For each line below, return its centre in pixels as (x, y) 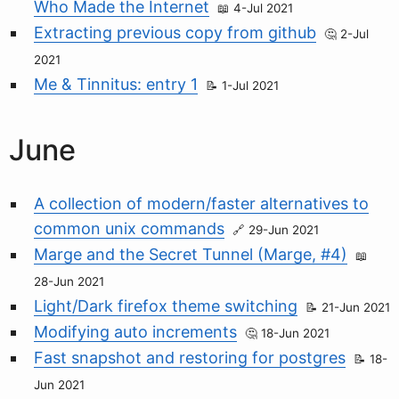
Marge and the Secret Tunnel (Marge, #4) (191, 255)
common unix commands (129, 229)
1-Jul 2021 (250, 86)
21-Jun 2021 (356, 308)
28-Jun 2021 (69, 282)
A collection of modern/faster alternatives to (201, 204)
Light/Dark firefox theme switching (166, 306)
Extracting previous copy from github (175, 33)
